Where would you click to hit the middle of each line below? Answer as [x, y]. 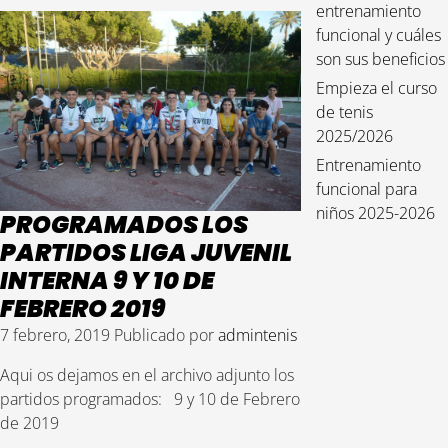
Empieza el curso [377, 88]
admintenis [257, 335]
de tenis [345, 112]
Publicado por [166, 335]
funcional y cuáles [379, 35]
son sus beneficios [381, 59]
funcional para [367, 189]
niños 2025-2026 [376, 213]
